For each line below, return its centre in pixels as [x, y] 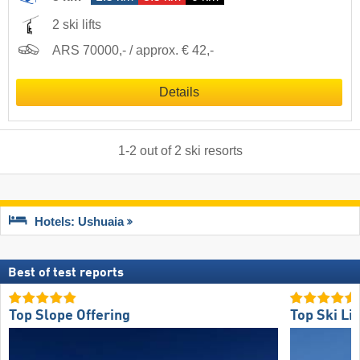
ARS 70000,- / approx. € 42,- [133, 50]
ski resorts [213, 150]
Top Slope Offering [70, 316]
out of [155, 150]
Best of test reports [66, 273]
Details [179, 92]
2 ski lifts [77, 24]
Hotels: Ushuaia [79, 222]
